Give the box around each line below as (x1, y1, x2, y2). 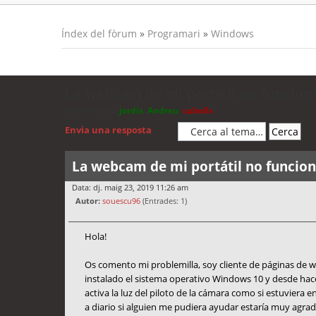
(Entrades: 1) (140, 195, 187, 207)
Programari (147, 27, 200, 40)
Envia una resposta (65, 123, 152, 137)
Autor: (75, 195, 100, 207)
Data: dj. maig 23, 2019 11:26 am (72, 182, 188, 193)
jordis (119, 104, 143, 116)
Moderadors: (65, 104, 117, 116)
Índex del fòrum (61, 27, 137, 40)
